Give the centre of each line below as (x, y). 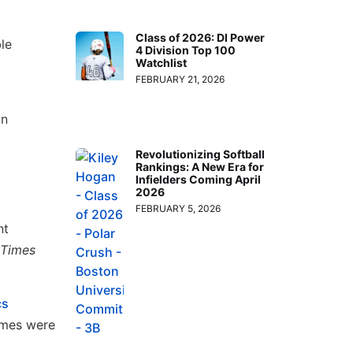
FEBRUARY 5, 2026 (178, 208)
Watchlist (162, 63)
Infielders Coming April (199, 179)
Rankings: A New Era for (200, 166)
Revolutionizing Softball (201, 154)
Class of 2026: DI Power (201, 38)
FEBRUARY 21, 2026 (180, 80)
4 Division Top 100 (186, 50)
